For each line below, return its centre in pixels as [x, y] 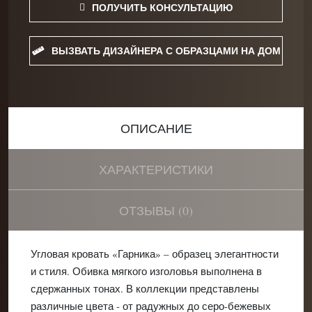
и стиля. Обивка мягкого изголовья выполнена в [146, 271]
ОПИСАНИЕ [156, 128]
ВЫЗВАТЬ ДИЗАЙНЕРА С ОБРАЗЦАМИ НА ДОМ [166, 50]
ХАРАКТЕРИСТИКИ [156, 169]
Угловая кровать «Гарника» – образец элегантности [155, 253]
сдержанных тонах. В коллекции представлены [145, 288]
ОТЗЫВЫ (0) [156, 210]
